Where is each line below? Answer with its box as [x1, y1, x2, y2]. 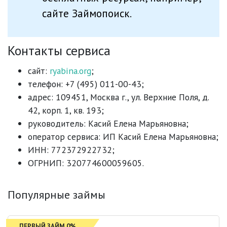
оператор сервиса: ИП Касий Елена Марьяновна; [28, 131, 218, 143]
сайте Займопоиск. [42, 6, 132, 20]
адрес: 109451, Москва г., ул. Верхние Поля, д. [28, 91, 209, 103]
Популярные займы [8, 187, 105, 202]
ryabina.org [50, 65, 91, 77]
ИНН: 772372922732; [28, 144, 115, 156]
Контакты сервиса [8, 42, 110, 59]
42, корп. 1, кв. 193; [28, 104, 104, 117]
